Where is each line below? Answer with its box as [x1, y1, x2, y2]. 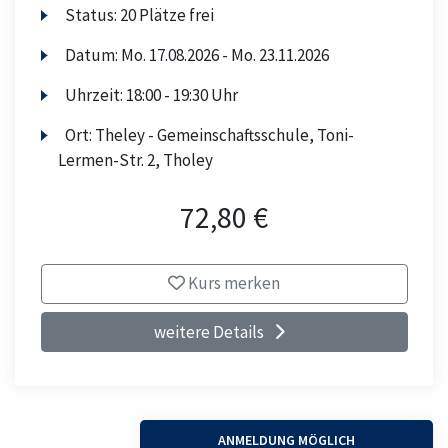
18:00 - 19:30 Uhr [126, 84, 239, 107]
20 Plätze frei [120, 4, 215, 27]
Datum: [65, 44, 122, 67]
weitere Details [153, 320, 264, 343]
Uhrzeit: [65, 84, 127, 107]
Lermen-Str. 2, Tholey [57, 149, 213, 172]
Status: [65, 4, 121, 27]
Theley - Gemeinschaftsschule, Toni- [95, 124, 355, 147]
